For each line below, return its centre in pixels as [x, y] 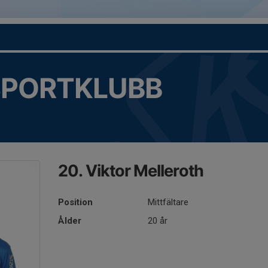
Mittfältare [168, 202]
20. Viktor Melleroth [131, 171]
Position [76, 202]
